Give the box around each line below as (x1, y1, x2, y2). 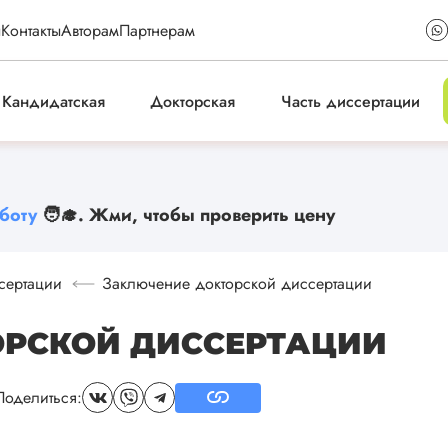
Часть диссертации (281, 89, 421, 113)
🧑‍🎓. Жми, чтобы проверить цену (37, 202, 335, 228)
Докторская (150, 89, 236, 113)
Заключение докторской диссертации (102, 272, 372, 295)
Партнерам (119, 18, 195, 42)
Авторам (61, 18, 119, 42)
